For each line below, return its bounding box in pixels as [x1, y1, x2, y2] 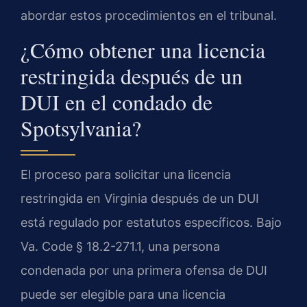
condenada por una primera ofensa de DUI [21, 263, 267, 278]
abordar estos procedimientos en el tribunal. [21, 8, 277, 23]
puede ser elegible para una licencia [21, 287, 225, 302]
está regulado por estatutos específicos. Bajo [21, 215, 282, 230]
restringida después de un [21, 61, 243, 91]
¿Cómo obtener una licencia [21, 35, 265, 65]
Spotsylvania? [21, 113, 141, 143]
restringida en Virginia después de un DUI [21, 191, 259, 206]
